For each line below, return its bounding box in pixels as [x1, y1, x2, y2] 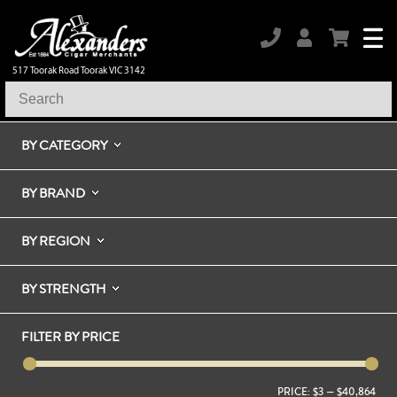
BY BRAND [21, 183, 85, 203]
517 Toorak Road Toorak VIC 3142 [12, 64, 145, 76]
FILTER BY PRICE [21, 326, 120, 346]
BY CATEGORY [21, 135, 107, 155]
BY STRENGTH [21, 278, 105, 299]
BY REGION [21, 230, 90, 251]
